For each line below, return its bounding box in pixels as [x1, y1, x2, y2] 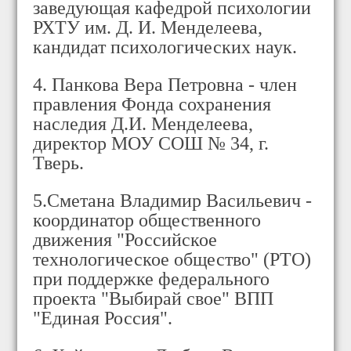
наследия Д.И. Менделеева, [33, 114, 254, 135]
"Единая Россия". [33, 308, 173, 329]
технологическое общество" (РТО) [33, 249, 312, 270]
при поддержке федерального [33, 269, 270, 290]
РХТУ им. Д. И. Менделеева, [33, 17, 263, 38]
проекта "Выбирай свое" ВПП [33, 288, 274, 309]
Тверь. [33, 153, 85, 174]
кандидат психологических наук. [33, 37, 298, 58]
